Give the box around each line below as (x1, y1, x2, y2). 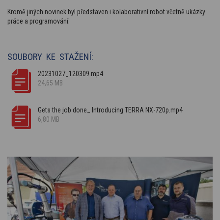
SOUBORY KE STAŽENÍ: (7, 51, 93, 62)
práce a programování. (7, 17, 70, 25)
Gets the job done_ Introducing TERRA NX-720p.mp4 (38, 106, 183, 114)
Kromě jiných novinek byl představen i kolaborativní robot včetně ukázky (7, 7, 205, 16)
